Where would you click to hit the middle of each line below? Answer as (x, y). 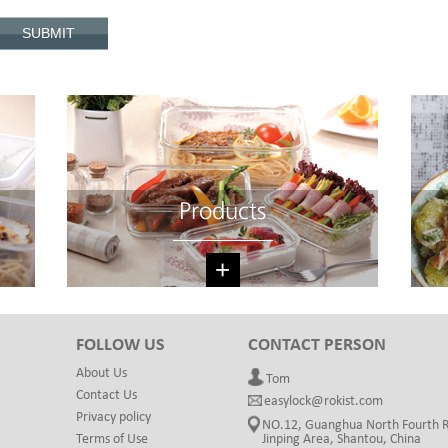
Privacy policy (114, 417)
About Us (102, 373)
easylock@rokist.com (324, 401)
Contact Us (107, 395)
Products (223, 212)
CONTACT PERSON (317, 345)
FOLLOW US (121, 345)
